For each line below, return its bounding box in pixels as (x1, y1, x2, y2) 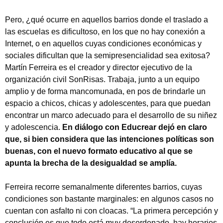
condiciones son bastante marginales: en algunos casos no (5, 194, 214, 203)
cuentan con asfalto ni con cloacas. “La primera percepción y (5, 206, 218, 215)
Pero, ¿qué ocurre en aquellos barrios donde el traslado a (5, 15, 208, 24)
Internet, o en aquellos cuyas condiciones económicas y (5, 39, 202, 48)
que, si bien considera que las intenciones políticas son (5, 134, 214, 143)
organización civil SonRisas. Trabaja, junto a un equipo (5, 75, 200, 84)
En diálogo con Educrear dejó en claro (62, 122, 207, 131)
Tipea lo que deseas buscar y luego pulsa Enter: (26, 14, 197, 23)
